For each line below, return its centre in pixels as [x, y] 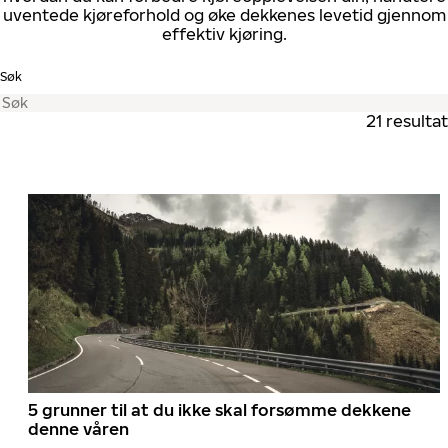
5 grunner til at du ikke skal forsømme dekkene [219, 409]
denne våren [78, 428]
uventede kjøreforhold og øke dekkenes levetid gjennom [224, 15]
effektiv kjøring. [224, 34]
